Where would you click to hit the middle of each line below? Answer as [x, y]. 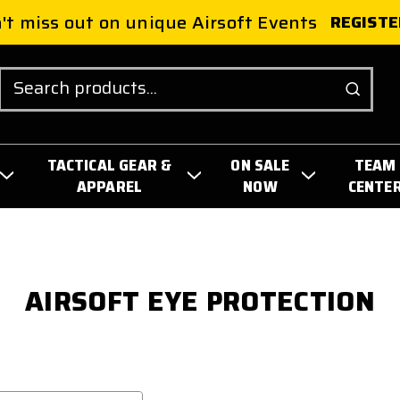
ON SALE [260, 165]
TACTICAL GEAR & [109, 165]
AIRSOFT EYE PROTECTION [200, 301]
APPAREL [109, 186]
